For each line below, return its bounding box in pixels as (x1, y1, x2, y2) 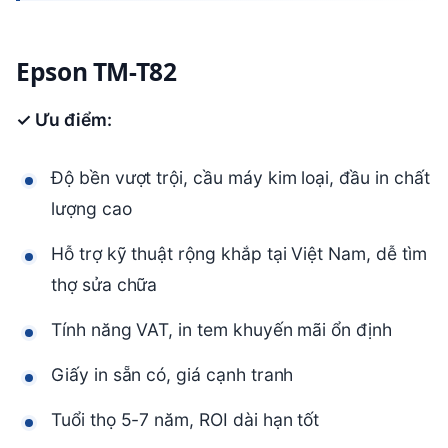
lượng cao (51, 198, 132, 220)
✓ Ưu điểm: (16, 109, 112, 131)
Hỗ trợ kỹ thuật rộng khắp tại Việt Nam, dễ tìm (51, 243, 427, 265)
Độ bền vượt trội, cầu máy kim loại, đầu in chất (51, 167, 430, 189)
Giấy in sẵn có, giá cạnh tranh (51, 364, 294, 386)
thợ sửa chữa (51, 274, 158, 296)
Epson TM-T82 (16, 54, 177, 88)
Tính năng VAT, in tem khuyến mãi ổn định (51, 319, 392, 341)
